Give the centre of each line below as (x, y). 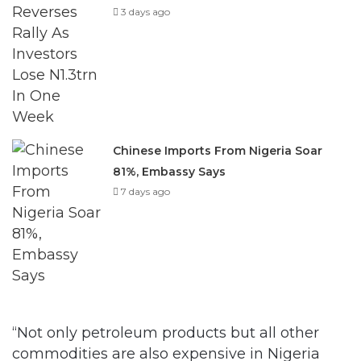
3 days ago (146, 11)
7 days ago (146, 191)
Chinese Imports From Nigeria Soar (218, 150)
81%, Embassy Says (170, 171)
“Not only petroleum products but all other (166, 332)
